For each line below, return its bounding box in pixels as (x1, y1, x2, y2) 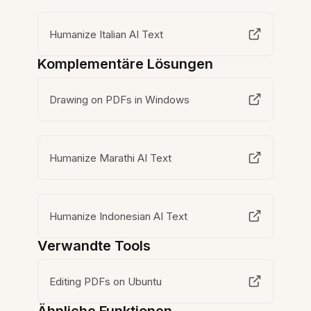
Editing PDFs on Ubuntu (49, 274, 162, 288)
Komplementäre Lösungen (37, 56, 214, 72)
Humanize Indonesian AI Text (49, 209, 188, 223)
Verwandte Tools (37, 237, 151, 254)
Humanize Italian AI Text (49, 27, 164, 41)
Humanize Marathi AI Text (49, 151, 172, 165)
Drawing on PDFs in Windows (49, 92, 190, 106)
